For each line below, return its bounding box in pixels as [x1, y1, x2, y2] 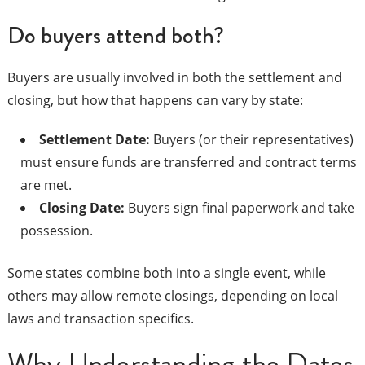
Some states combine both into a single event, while [7, 264, 326, 283]
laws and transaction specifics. [7, 310, 194, 328]
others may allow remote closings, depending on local [7, 287, 338, 306]
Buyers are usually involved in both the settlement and [7, 68, 342, 87]
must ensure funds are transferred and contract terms [20, 153, 357, 172]
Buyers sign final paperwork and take [124, 199, 354, 218]
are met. [20, 176, 72, 195]
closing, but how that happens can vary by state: [7, 91, 303, 110]
